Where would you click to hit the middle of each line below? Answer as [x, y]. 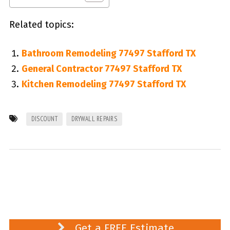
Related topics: [41, 25]
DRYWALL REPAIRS [94, 119]
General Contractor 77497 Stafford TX [101, 69]
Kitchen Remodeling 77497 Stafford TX [103, 84]
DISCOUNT [44, 119]
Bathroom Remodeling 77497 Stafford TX [108, 54]
